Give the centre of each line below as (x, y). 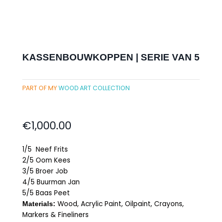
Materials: (39, 204)
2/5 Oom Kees (46, 160)
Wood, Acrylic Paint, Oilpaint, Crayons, (120, 204)
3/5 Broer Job (45, 171)
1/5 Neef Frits (45, 149)
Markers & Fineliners (55, 215)
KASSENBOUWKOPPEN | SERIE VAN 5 (111, 57)
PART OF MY (40, 88)
